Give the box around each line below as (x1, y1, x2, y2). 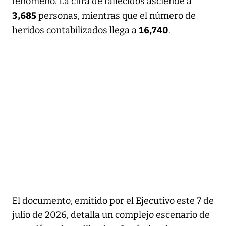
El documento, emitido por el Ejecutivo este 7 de (12, 195, 214, 206)
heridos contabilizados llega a (12, 24, 139, 36)
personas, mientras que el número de (38, 10, 196, 21)
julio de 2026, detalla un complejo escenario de (12, 209, 210, 220)
